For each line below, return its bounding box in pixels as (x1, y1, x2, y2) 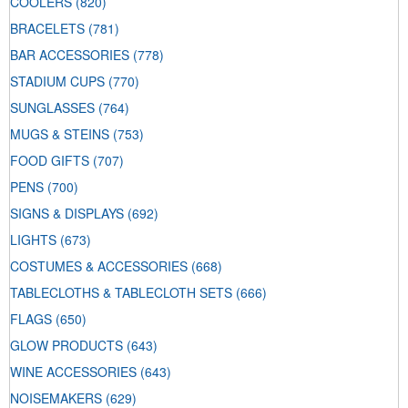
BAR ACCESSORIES (10, 46, 129, 65)
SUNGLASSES (10, 98, 95, 117)
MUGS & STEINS (10, 125, 109, 144)
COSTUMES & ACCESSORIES (10, 257, 188, 276)
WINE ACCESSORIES (10, 362, 137, 382)
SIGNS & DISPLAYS (10, 204, 124, 223)
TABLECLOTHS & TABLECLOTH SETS (10, 283, 232, 302)
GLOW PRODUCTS (10, 336, 123, 355)
